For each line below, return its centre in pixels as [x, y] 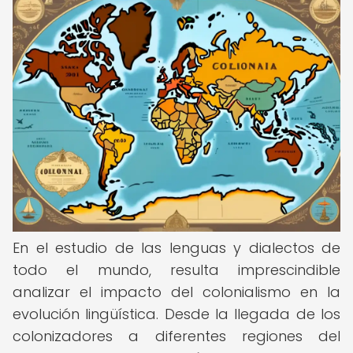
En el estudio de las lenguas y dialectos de [176, 248]
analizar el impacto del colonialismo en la [176, 292]
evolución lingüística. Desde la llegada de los [176, 314]
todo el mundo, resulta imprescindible [176, 270]
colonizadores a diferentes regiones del [176, 336]
